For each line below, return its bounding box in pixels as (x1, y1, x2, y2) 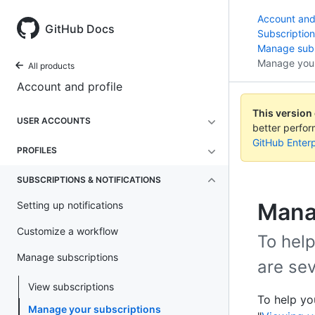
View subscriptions (28, 281, 114, 292)
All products (28, 60, 75, 71)
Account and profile (17, 79, 122, 94)
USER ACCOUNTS (17, 115, 91, 126)
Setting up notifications (17, 199, 123, 211)
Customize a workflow (17, 225, 118, 237)
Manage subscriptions (17, 251, 118, 263)
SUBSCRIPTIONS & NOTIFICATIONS (17, 174, 161, 185)
